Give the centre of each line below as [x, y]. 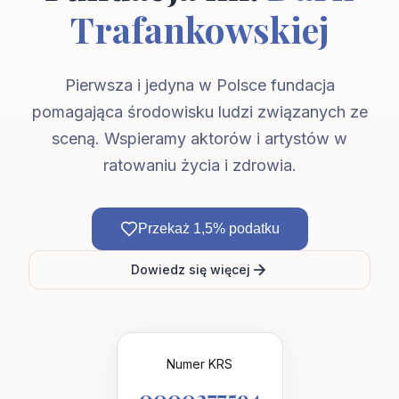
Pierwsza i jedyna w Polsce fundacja [199, 85]
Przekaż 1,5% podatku [208, 228]
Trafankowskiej [199, 29]
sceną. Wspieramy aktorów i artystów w [199, 138]
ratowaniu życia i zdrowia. [199, 165]
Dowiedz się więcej [191, 269]
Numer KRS [199, 364]
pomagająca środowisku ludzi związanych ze [199, 112]
